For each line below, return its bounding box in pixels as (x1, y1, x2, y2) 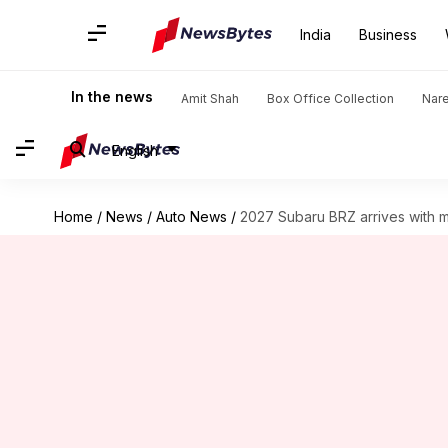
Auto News (155, 208, 227, 225)
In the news (71, 88, 153, 105)
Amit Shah (181, 91, 239, 106)
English (112, 141, 158, 159)
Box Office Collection (267, 91, 394, 106)
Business (359, 26, 417, 43)
